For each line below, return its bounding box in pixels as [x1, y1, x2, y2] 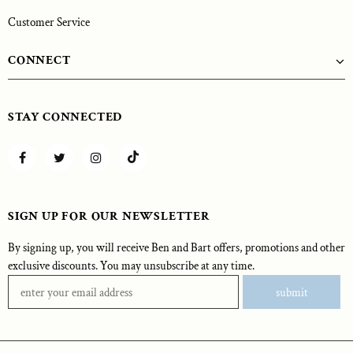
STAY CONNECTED [8, 109, 123, 126]
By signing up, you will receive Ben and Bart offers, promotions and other [8, 240, 345, 256]
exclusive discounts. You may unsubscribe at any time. [8, 258, 255, 274]
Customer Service [8, 15, 90, 31]
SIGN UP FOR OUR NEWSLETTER [8, 208, 210, 225]
